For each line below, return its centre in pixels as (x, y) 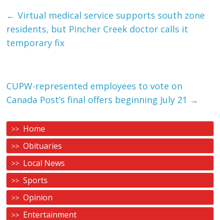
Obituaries (43, 146)
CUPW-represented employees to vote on (95, 86)
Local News (44, 163)
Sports (36, 180)
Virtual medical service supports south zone (110, 15)
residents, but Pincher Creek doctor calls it (97, 29)
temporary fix (36, 43)
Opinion (38, 197)
